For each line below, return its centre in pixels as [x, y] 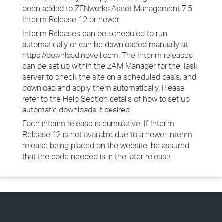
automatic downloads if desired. [77, 110]
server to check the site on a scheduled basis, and [109, 77]
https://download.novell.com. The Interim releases [108, 55]
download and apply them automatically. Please [104, 88]
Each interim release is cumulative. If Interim [98, 123]
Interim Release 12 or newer [71, 19]
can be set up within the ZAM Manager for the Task [110, 66]
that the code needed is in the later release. [97, 156]
